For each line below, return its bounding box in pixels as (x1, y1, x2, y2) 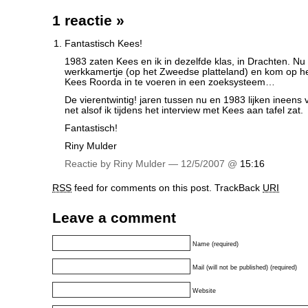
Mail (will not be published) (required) (192, 264, 297, 271)
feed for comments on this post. (71, 183, 212, 193)
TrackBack (214, 183, 263, 193)
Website (192, 287, 216, 294)
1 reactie (52, 12, 116, 28)
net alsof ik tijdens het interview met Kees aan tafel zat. (65, 105, 303, 115)
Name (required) (192, 241, 239, 247)
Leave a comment (52, 210, 176, 225)
